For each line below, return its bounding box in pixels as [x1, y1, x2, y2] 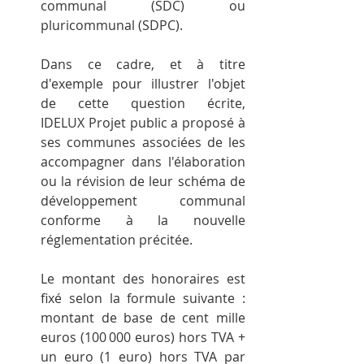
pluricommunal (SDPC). [41, 15, 183, 34]
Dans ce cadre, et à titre [41, 54, 245, 73]
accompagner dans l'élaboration [41, 152, 245, 171]
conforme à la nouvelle [41, 210, 245, 229]
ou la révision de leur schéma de [41, 171, 245, 190]
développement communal [41, 191, 245, 210]
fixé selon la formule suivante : [41, 288, 245, 307]
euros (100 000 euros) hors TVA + [41, 327, 245, 346]
